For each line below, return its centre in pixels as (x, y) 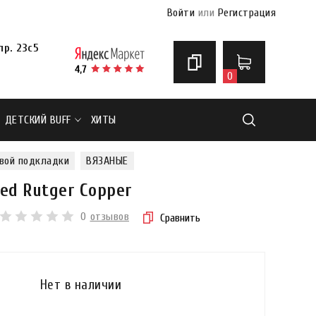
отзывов (109, 217)
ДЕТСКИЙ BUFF (38, 120)
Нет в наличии (80, 285)
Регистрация (247, 13)
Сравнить (180, 218)
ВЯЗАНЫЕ (107, 161)
